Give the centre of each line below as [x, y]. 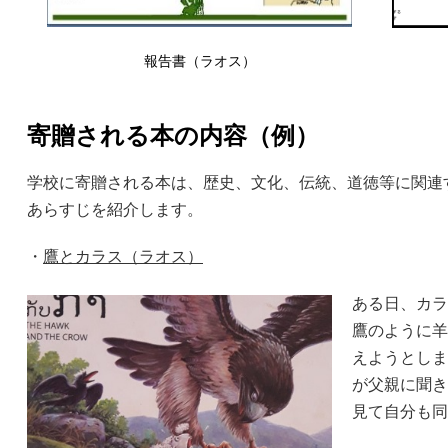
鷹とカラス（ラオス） [123, 257]
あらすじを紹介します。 [115, 210]
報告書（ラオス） [199, 61]
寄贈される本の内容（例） [173, 136]
